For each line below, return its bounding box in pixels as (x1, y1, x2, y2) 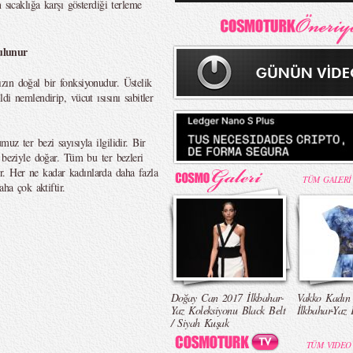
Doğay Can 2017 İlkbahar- (170, 290, 284, 305)
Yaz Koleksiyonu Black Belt (170, 303, 285, 318)
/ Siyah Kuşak (170, 315, 229, 330)
